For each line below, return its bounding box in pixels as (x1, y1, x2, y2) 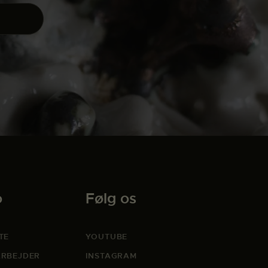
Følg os (85, 190, 136, 208)
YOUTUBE (85, 232, 128, 242)
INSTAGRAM (85, 251, 137, 261)
